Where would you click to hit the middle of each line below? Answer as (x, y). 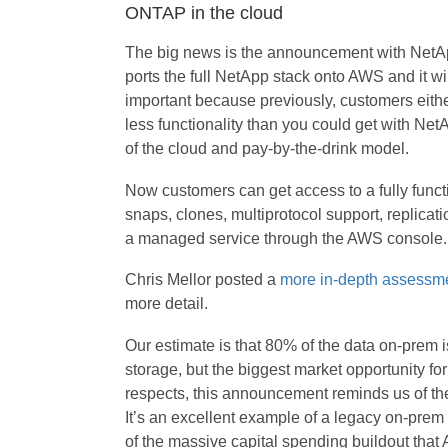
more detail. (166, 304)
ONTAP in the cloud (203, 13)
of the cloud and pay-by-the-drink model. (266, 149)
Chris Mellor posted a (202, 280)
